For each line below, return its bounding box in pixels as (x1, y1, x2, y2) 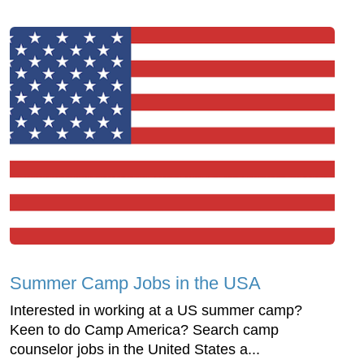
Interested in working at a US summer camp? (10, 301, 302, 318)
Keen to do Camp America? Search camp (10, 321, 279, 338)
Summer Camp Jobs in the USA (10, 272, 261, 293)
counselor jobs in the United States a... (10, 340, 260, 357)
